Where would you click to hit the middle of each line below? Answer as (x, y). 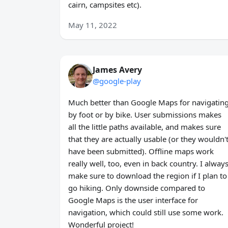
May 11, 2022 (93, 25)
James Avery (117, 70)
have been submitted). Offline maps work (141, 151)
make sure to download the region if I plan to (148, 176)
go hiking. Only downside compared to (137, 188)
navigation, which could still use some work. (146, 212)
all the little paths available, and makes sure (145, 127)
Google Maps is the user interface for (133, 200)
